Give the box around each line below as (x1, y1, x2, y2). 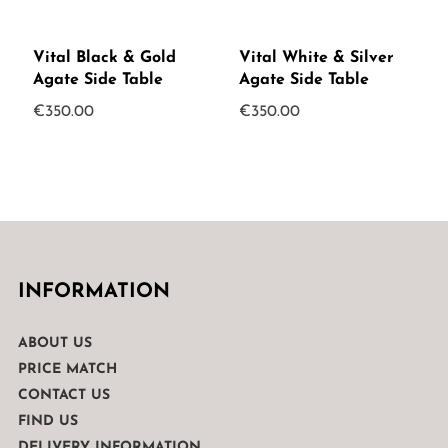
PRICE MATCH (17, 362, 117, 378)
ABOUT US (17, 336, 92, 352)
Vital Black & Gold (32, 50, 176, 67)
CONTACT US (17, 388, 110, 404)
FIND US (17, 414, 78, 430)
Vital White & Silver (239, 50, 395, 67)
